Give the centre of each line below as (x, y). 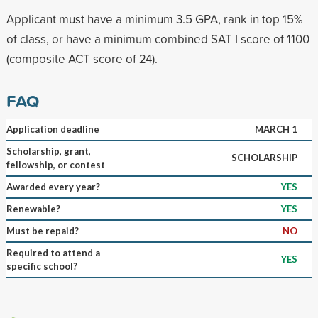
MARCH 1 (276, 129)
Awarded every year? (53, 186)
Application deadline (53, 129)
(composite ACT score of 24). (82, 58)
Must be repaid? (42, 230)
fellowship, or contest (55, 164)
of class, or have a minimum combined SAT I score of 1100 (158, 38)
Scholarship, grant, (48, 151)
